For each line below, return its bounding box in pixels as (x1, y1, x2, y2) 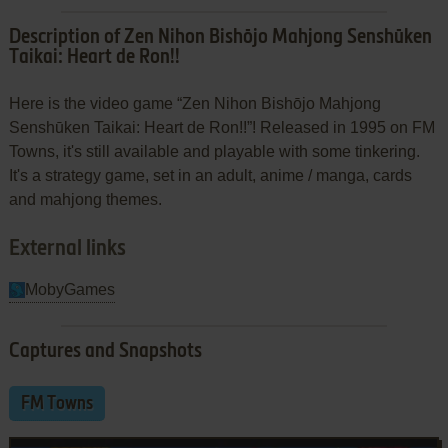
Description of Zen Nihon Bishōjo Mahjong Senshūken (8, 27, 432, 48)
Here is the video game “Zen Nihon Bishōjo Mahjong (8, 94, 381, 112)
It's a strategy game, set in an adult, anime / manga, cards (8, 166, 412, 184)
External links (8, 237, 126, 260)
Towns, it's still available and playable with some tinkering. (8, 142, 420, 160)
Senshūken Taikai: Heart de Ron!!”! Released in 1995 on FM (8, 118, 435, 136)
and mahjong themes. (8, 190, 162, 208)
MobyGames (24, 280, 115, 298)
